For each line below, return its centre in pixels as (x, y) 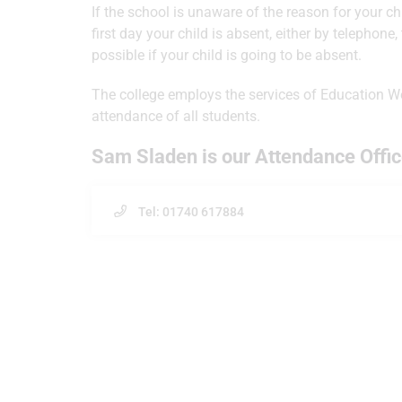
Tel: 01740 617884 (191, 212)
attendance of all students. (176, 116)
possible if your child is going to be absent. (227, 55)
